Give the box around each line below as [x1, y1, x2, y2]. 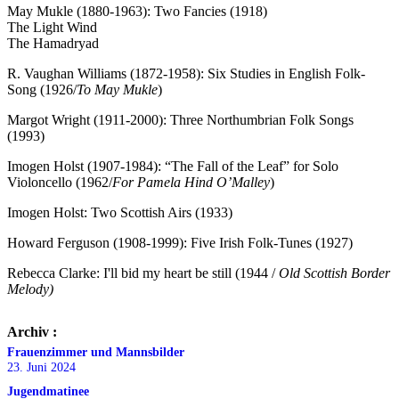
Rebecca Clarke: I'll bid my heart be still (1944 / [7, 265, 279, 281]
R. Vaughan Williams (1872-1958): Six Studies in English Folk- [7, 66, 365, 82]
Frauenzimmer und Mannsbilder [7, 345, 184, 360]
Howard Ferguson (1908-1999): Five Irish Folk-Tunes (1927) [7, 235, 353, 251]
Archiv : [7, 324, 57, 340]
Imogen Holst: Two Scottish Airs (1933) [7, 205, 232, 221]
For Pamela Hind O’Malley [112, 175, 270, 191]
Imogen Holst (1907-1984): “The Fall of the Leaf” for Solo [7, 159, 338, 175]
